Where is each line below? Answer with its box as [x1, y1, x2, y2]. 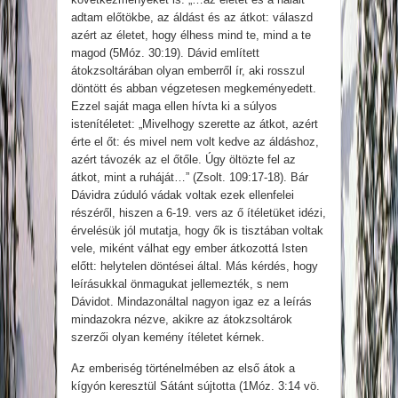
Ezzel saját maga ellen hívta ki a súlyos [71, 99, 277, 114]
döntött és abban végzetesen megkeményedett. [71, 82, 316, 96]
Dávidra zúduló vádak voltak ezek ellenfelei [71, 188, 294, 203]
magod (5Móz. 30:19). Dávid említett [71, 46, 259, 60]
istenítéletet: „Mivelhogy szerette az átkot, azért [71, 117, 318, 131]
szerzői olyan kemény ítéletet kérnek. [71, 330, 265, 345]
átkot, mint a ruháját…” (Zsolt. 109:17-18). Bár [71, 171, 308, 185]
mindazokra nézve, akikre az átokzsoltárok [71, 313, 292, 327]
